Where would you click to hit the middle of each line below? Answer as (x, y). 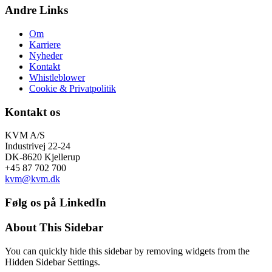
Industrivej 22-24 (38, 146)
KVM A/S (25, 135)
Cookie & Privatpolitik (73, 88)
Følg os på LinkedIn (56, 203)
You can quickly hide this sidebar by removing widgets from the (127, 251)
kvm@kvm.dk (32, 179)
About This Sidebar (54, 227)
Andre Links (36, 10)
